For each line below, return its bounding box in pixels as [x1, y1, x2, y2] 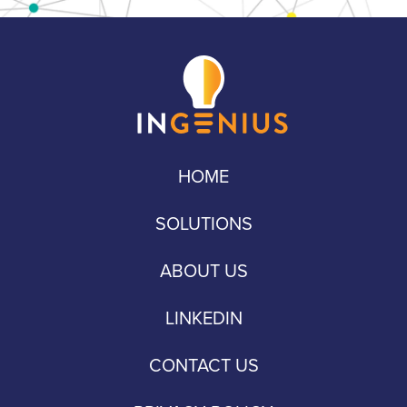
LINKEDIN [164, 304, 243, 333]
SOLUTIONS [154, 210, 253, 238]
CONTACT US [148, 352, 259, 380]
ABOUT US [159, 257, 248, 285]
